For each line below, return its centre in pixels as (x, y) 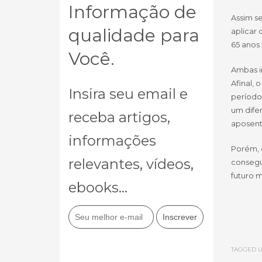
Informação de (132, 12)
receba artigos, (119, 117)
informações (112, 141)
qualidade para (134, 35)
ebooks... (98, 187)
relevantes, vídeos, (131, 164)
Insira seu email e (128, 94)
